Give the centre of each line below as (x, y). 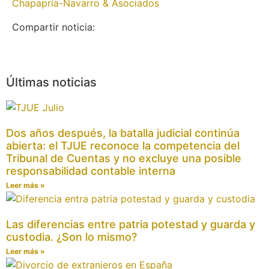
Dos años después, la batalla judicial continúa (123, 133)
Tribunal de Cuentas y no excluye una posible (124, 158)
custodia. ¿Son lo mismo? (71, 237)
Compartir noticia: (53, 27)
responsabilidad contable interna (91, 171)
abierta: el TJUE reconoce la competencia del (123, 145)
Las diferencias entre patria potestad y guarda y (131, 224)
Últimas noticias (51, 82)
